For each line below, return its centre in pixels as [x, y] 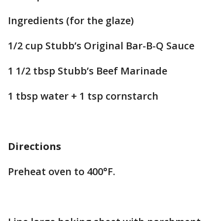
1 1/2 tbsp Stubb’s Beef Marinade [88, 71]
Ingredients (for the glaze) [71, 20]
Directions [35, 146]
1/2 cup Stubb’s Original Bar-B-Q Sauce [101, 46]
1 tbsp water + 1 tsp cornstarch [83, 96]
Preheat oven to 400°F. [62, 171]
